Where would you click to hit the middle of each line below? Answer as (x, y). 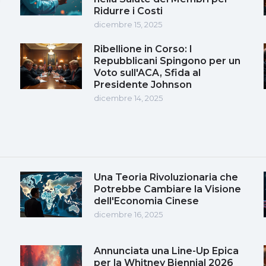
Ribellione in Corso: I (143, 49)
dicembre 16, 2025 (128, 214)
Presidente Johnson (143, 84)
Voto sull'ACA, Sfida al (147, 72)
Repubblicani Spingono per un (167, 61)
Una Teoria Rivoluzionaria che (166, 177)
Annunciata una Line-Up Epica (166, 251)
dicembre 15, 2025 (128, 24)
